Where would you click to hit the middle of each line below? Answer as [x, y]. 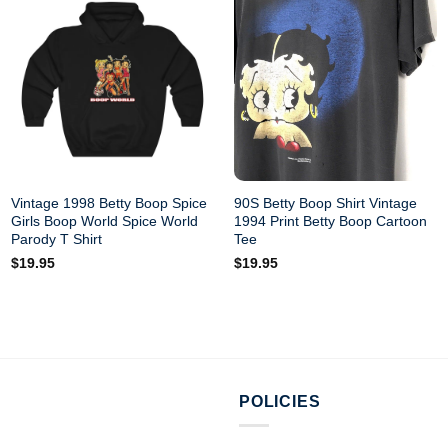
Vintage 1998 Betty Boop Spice [109, 202]
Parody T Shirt [57, 238]
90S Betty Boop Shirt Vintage [325, 202]
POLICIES [280, 401]
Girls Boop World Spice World [105, 220]
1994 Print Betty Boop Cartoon [330, 220]
